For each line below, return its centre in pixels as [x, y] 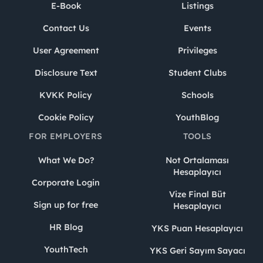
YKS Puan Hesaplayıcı [197, 228]
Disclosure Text [66, 73]
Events [197, 28]
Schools [197, 95]
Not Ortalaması [197, 160]
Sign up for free [66, 205]
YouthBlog [197, 117]
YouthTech [66, 249]
